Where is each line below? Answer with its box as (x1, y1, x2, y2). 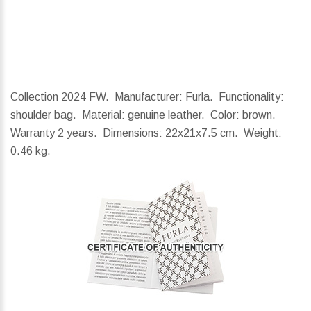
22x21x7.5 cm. (162, 127, 244, 140)
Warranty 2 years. (10, 127, 103, 140)
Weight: (244, 127, 282, 140)
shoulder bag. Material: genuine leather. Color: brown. (10, 109, 278, 121)
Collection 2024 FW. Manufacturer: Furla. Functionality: (10, 91, 284, 103)
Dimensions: (103, 127, 162, 140)
